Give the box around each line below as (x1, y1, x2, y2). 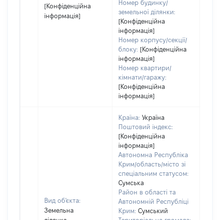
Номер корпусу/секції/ (118, 36, 187, 43)
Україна (142, 114, 165, 121)
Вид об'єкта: (44, 197, 81, 204)
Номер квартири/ (118, 64, 171, 71)
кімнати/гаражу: (118, 74, 166, 81)
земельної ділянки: (118, 8, 175, 15)
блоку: (118, 46, 138, 53)
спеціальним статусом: (118, 170, 189, 177)
